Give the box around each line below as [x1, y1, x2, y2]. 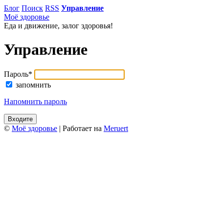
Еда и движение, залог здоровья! [4, 22, 113, 30]
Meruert [104, 124, 128, 132]
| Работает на [57, 124, 104, 132]
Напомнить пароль [4, 97, 67, 106]
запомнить [16, 80, 51, 89]
